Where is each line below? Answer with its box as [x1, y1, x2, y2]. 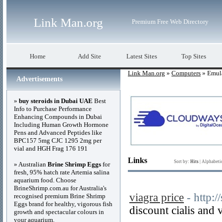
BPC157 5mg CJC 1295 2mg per [14, 137, 102, 144]
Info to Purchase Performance [14, 105, 92, 112]
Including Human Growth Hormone [14, 121, 109, 128]
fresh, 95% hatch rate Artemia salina [14, 168, 110, 176]
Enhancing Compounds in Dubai [14, 113, 102, 120]
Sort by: [174, 159, 190, 164]
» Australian [14, 161, 48, 168]
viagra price [129, 191, 184, 204]
